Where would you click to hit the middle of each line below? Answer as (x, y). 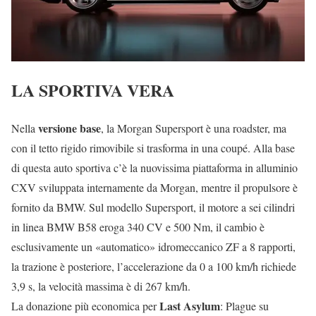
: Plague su (244, 306)
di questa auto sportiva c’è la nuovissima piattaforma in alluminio (154, 168)
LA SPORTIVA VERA (93, 90)
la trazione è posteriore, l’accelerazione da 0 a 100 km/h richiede (154, 267)
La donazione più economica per (85, 306)
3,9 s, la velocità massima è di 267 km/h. (101, 286)
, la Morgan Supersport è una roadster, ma (194, 128)
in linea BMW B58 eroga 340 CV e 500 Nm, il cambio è (138, 227)
